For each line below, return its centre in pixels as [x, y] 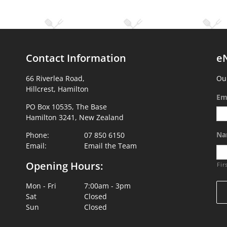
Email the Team [111, 145]
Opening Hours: [64, 166]
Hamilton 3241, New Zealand [74, 117]
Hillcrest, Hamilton [57, 89]
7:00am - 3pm [108, 186]
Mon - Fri [41, 186]
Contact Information [76, 58]
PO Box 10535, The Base [66, 106]
